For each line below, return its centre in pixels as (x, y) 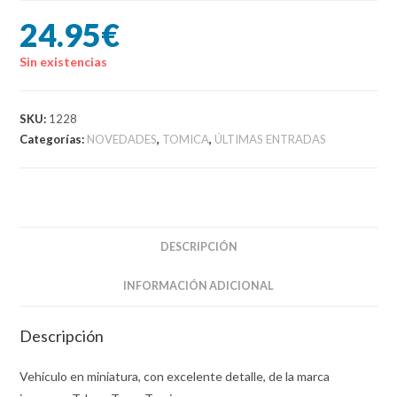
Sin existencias (64, 61)
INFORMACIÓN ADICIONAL (198, 285)
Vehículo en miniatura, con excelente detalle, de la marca (175, 376)
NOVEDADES (122, 139)
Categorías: (54, 139)
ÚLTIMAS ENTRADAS (271, 139)
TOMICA (186, 139)
